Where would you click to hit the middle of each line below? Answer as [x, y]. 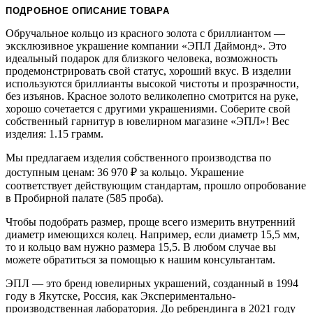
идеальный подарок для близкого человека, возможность [141, 58]
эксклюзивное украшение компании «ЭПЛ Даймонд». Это [146, 45]
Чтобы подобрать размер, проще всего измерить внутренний [151, 221]
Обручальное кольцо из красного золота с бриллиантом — [145, 33]
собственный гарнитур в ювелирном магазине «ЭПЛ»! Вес [147, 121]
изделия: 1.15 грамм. [54, 133]
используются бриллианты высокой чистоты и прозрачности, [152, 83]
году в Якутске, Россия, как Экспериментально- [121, 296]
